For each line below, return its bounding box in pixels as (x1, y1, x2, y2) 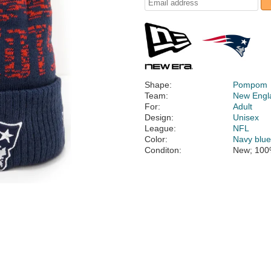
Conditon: (145, 145, 181, 155)
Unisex (233, 113, 260, 122)
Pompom (233, 80, 268, 90)
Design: (145, 113, 174, 122)
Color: (145, 134, 168, 144)
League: (145, 123, 176, 133)
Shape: (145, 80, 172, 90)
